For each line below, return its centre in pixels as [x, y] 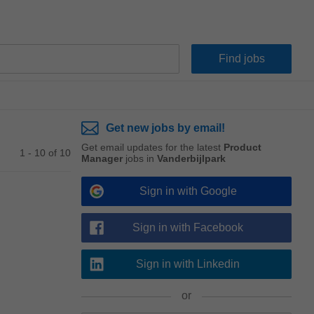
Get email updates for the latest [152, 147]
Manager [102, 158]
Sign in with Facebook [188, 227]
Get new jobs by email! [165, 128]
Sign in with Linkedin [188, 264]
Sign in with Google [188, 191]
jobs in [140, 158]
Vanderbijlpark [191, 158]
